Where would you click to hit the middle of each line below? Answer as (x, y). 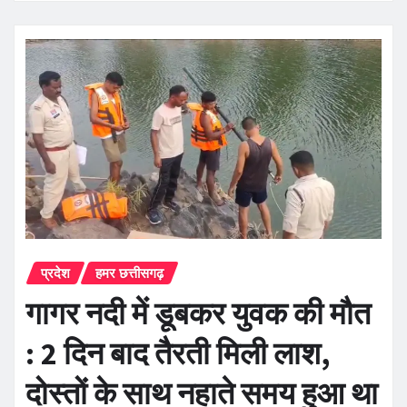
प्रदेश (55, 273)
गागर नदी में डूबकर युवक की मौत (198, 313)
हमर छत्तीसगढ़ (129, 273)
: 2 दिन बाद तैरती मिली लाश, (178, 353)
